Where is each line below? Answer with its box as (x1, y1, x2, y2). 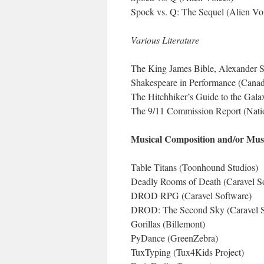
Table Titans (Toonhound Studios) (131, 161, 258, 173)
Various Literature (131, 34, 199, 46)
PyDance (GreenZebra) (131, 232, 218, 244)
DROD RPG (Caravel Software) (131, 189, 252, 202)
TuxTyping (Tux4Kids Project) (131, 246, 244, 258)
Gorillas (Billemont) (131, 217, 205, 230)
